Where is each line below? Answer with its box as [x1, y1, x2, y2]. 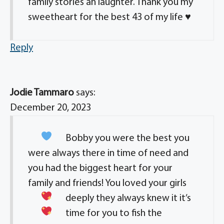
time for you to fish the [65, 208, 162, 218]
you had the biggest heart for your [28, 163, 172, 173]
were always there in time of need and [28, 148, 188, 158]
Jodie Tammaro [10, 88, 74, 98]
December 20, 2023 [10, 103, 91, 113]
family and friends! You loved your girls [28, 178, 186, 188]
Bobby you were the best [65, 133, 172, 143]
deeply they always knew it [65, 193, 177, 203]
